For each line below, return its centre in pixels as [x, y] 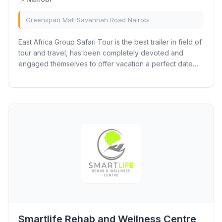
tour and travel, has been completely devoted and [101, 53]
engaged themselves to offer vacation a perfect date [106, 64]
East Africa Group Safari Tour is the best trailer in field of [110, 42]
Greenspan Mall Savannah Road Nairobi [88, 20]
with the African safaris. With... [66, 75]
